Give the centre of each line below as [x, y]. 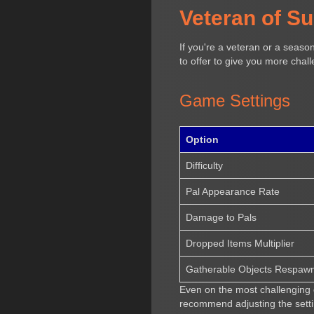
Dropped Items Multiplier [240, 243]
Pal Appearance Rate [233, 191]
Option [203, 139]
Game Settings [235, 100]
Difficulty [205, 165]
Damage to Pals [221, 217]
